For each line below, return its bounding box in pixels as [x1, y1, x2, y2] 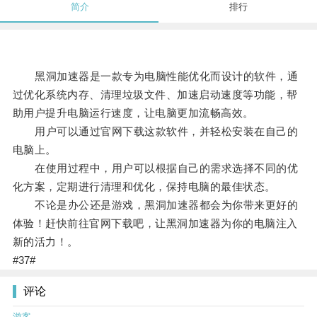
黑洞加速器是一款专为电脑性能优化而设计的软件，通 [12, 70, 299, 83]
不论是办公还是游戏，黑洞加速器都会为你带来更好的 [12, 199, 299, 212]
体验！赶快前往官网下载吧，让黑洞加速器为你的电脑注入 [12, 217, 298, 230]
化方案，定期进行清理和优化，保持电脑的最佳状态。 [12, 180, 276, 193]
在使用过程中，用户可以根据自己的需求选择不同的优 [12, 162, 299, 175]
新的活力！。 [12, 236, 79, 248]
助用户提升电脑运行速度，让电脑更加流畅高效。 [12, 107, 254, 120]
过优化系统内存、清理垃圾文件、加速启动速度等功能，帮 [12, 88, 298, 101]
